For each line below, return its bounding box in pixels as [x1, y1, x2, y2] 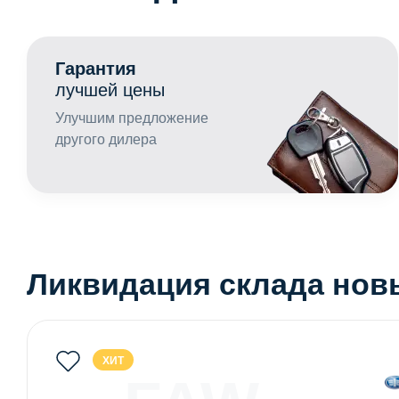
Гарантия [55, 58, 136, 78]
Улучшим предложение [55, 110, 208, 126]
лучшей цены [55, 79, 165, 100]
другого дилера [55, 131, 157, 147]
